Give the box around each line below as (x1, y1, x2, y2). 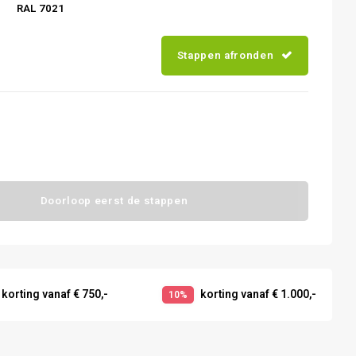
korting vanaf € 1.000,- (198, 286, 316, 303)
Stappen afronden (176, 48, 274, 64)
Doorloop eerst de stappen (40, 193, 188, 209)
